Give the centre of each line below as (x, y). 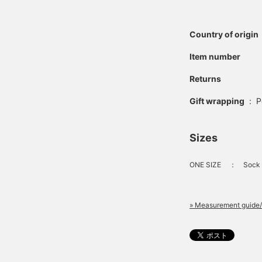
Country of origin (224, 34)
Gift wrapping (217, 101)
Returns (205, 78)
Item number (215, 56)
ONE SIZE (205, 164)
